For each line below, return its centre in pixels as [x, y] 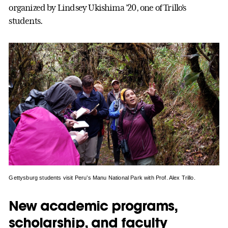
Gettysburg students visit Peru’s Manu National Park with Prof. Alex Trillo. [102, 177]
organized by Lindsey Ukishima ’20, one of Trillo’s [97, 7]
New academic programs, [93, 205]
